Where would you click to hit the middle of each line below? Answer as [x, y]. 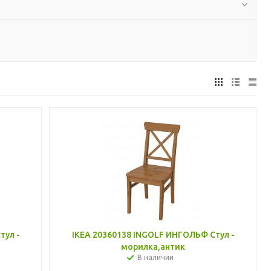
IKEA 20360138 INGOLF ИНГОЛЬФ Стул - [153, 235]
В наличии [156, 257]
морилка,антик [153, 247]
